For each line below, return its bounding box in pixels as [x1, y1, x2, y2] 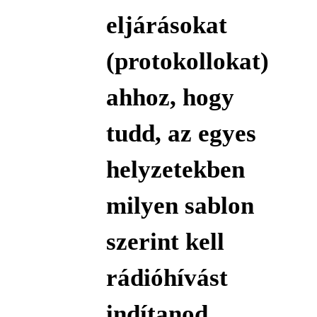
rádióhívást [105, 264, 228, 292]
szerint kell [105, 228, 224, 256]
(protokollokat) [105, 47, 269, 76]
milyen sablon [105, 192, 254, 220]
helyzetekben [105, 156, 245, 184]
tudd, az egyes [105, 120, 256, 148]
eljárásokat [105, 11, 227, 40]
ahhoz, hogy [105, 83, 234, 112]
